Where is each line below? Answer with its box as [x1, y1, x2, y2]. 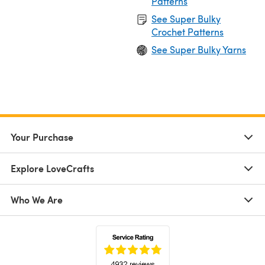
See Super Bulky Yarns [151, 43, 246, 56]
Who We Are [11, 192, 63, 206]
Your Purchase [11, 130, 73, 144]
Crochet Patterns [151, 25, 224, 38]
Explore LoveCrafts [11, 161, 94, 175]
